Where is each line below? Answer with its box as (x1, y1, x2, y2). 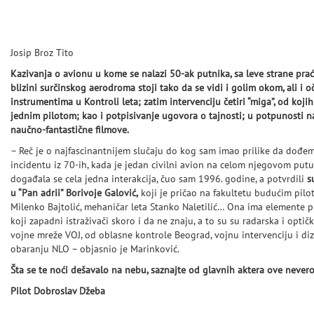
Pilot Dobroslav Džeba (11, 285, 105, 297)
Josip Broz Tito (11, 47, 74, 59)
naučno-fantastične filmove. (11, 124, 129, 136)
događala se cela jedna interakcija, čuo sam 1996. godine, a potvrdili (11, 173, 307, 185)
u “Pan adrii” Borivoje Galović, (11, 187, 138, 199)
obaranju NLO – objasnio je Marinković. (11, 243, 179, 255)
